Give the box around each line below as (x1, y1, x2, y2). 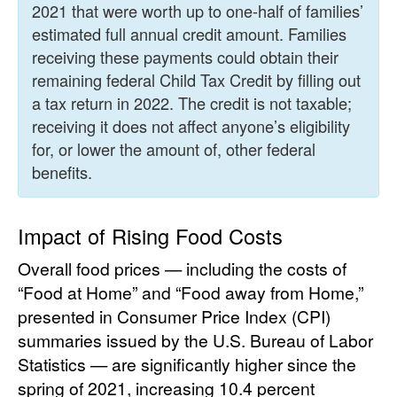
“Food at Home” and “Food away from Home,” (18, 280, 363, 305)
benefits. (32, 160, 92, 184)
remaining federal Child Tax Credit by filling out (32, 68, 361, 92)
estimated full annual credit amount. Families (32, 22, 346, 46)
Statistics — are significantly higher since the (18, 352, 356, 377)
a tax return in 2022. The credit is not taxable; (32, 91, 352, 115)
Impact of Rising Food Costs (18, 221, 283, 252)
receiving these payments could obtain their (32, 45, 339, 69)
